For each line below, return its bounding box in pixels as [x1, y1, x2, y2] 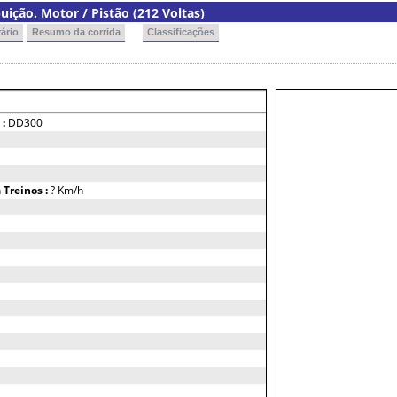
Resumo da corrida [32, 27, 121, 37]
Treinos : [4, 183, 51, 198]
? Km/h [51, 183, 83, 198]
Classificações [147, 27, 214, 37]
